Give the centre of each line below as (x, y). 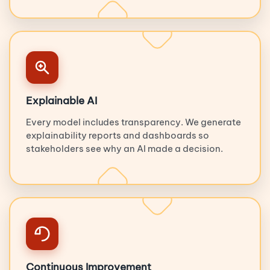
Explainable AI (61, 100)
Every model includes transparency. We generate (133, 122)
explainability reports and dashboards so (118, 135)
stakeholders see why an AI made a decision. (124, 148)
